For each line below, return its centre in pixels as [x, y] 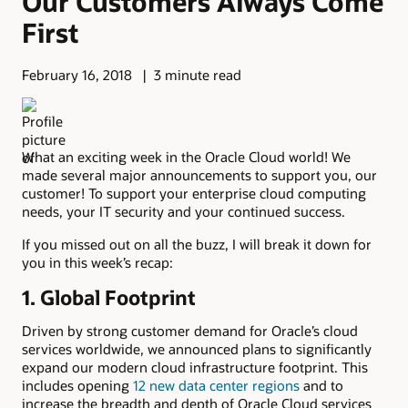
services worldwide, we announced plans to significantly [197, 348]
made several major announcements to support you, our [199, 174]
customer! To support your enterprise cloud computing [194, 193]
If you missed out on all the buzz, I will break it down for [197, 245]
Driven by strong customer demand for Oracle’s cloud [190, 330]
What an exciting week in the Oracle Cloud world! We [186, 156]
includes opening [77, 385]
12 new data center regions [216, 385]
